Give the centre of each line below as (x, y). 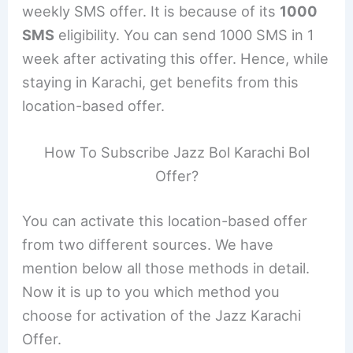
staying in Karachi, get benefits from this (161, 82)
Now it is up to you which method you (151, 292)
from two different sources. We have (148, 245)
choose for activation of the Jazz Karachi (162, 316)
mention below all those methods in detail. (166, 268)
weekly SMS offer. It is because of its (151, 11)
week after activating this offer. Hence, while (176, 58)
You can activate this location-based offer (165, 221)
